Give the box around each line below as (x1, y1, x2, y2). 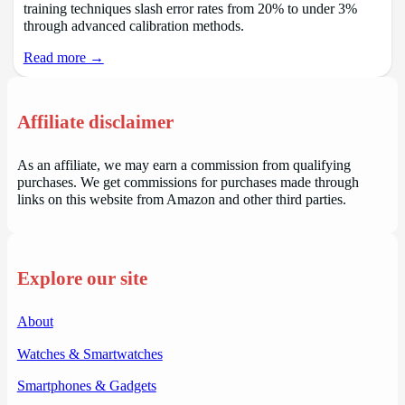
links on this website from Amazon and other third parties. (16, 191, 346, 208)
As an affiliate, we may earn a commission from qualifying (16, 156, 351, 174)
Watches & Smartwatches (16, 345, 163, 363)
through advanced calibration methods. (23, 17, 244, 34)
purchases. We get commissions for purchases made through (16, 174, 359, 191)
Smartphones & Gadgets (16, 377, 156, 394)
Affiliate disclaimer (16, 111, 174, 132)
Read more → (23, 49, 104, 66)
